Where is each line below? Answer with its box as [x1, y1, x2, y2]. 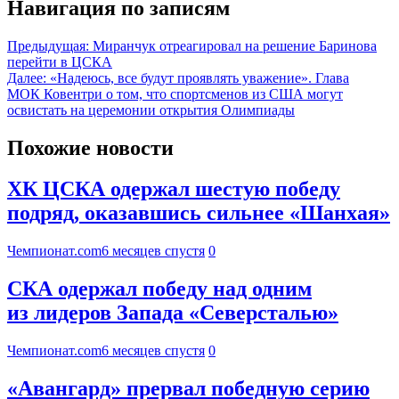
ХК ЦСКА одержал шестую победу [7, 177, 340, 201]
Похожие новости [7, 135, 174, 159]
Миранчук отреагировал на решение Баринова [93, 37, 377, 53]
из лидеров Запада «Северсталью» [7, 301, 338, 325]
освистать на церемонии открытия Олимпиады [7, 102, 295, 118]
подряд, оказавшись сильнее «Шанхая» [7, 201, 390, 225]
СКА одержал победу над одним [7, 277, 312, 301]
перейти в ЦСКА [7, 53, 112, 69]
